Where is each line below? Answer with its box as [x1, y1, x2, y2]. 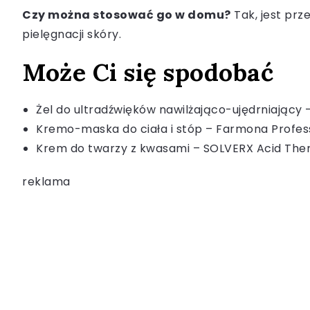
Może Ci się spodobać [22, 57, 273, 89]
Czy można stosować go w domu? [22, 7, 231, 24]
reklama [22, 174, 71, 190]
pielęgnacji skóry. [22, 26, 121, 43]
